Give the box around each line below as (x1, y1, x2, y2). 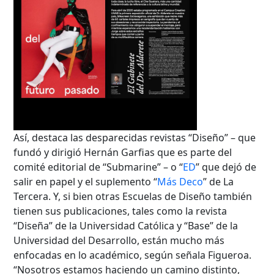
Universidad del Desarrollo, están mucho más (13, 233, 225, 247)
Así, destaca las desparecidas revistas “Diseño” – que (13, 130, 256, 144)
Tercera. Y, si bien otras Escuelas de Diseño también (13, 189, 253, 203)
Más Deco (157, 174, 204, 188)
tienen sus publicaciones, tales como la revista (13, 204, 228, 218)
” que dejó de (196, 160, 257, 174)
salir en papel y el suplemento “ (13, 174, 158, 188)
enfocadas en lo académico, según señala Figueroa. (13, 248, 252, 262)
